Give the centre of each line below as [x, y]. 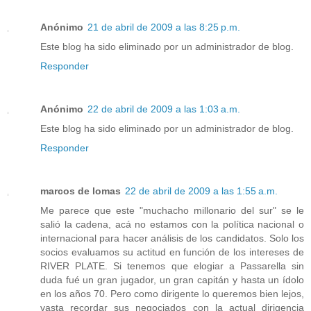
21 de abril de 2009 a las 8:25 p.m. [164, 27]
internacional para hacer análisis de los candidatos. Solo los [172, 238]
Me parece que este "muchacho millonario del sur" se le [172, 210]
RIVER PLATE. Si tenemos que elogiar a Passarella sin [172, 266]
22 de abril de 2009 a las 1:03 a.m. [164, 109]
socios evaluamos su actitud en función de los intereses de [172, 252]
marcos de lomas [81, 191]
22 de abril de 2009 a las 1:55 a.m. [201, 191]
